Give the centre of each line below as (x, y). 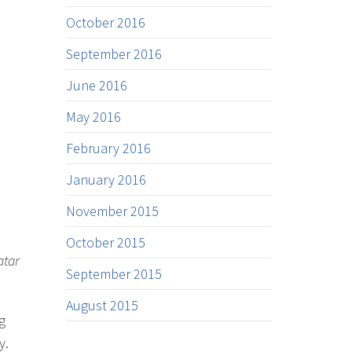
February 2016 (108, 148)
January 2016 (106, 180)
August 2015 (102, 305)
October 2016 (105, 22)
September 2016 (114, 54)
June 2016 (96, 85)
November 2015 (112, 211)
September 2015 (114, 274)
